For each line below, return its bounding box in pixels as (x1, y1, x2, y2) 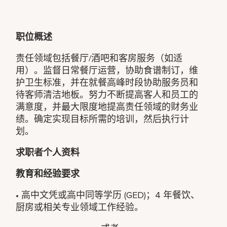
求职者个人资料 (16, 146, 80, 158)
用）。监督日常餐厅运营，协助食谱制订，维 (16, 64, 199, 76)
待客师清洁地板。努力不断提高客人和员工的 (16, 89, 199, 100)
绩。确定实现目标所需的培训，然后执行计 (16, 113, 190, 125)
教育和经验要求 (16, 168, 80, 179)
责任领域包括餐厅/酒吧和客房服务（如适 (16, 52, 183, 64)
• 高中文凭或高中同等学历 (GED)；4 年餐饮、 (16, 189, 200, 201)
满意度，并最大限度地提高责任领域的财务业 (16, 101, 199, 112)
